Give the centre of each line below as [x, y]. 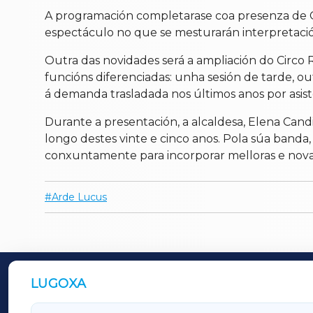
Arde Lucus [79, 197]
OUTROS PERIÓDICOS [118, 285]
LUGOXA [59, 284]
